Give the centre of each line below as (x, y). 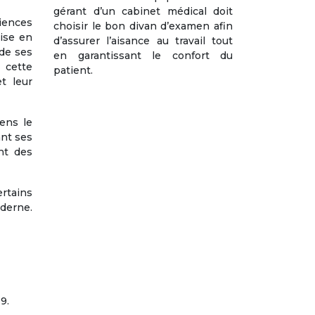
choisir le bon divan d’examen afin (143, 26)
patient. (73, 70)
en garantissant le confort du (143, 56)
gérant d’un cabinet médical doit (143, 11)
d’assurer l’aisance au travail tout (143, 41)
